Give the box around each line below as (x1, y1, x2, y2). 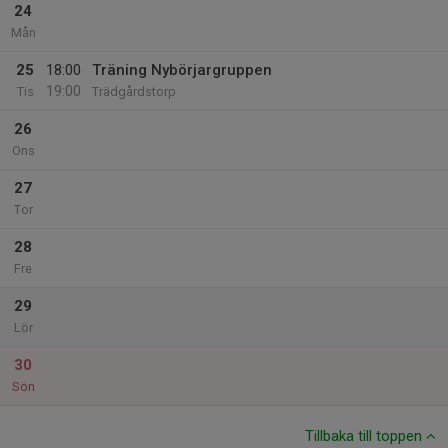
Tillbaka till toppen (305, 427, 426, 445)
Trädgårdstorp (92, 84, 176, 99)
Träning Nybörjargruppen (92, 61, 272, 79)
